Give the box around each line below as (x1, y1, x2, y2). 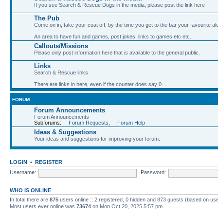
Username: (10, 169, 36, 176)
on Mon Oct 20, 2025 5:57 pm (91, 203, 163, 209)
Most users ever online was (10, 203, 76, 209)
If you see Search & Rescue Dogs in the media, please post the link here (34, 1, 205, 8)
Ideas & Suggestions (34, 128, 96, 136)
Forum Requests (69, 119, 109, 126)
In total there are (10, 196, 50, 202)
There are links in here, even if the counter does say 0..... (34, 81, 169, 87)
